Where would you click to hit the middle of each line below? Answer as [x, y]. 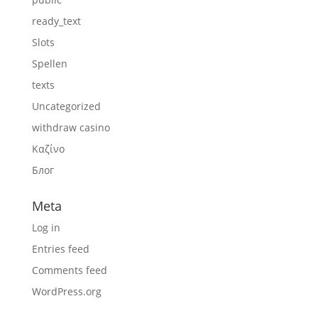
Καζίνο [48, 149]
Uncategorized [66, 106]
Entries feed [60, 249]
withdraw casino [71, 127]
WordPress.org [66, 291]
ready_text [56, 21]
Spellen [49, 64]
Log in [46, 227]
